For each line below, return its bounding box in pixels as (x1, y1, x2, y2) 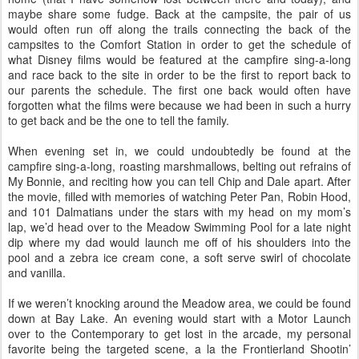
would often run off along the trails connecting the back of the (8, 21, 351, 37)
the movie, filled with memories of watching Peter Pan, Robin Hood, (8, 188, 351, 204)
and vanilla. (8, 264, 66, 280)
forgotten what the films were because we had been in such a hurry (8, 97, 351, 113)
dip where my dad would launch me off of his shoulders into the (8, 234, 351, 250)
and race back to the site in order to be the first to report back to (8, 67, 351, 83)
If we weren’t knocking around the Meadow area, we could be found (8, 295, 351, 311)
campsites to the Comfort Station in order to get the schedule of (8, 36, 351, 52)
